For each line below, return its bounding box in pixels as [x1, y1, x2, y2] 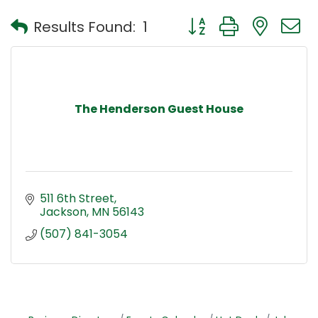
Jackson [40, 204, 87, 221]
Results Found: [33, 16, 136, 37]
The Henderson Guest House [75, 101, 243, 118]
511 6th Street [40, 190, 114, 207]
